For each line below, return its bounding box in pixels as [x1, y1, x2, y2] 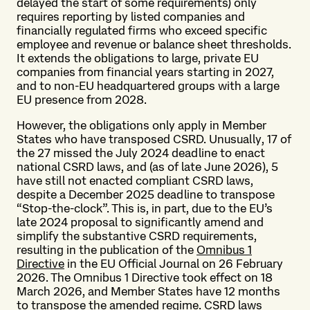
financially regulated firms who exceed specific [17, 24, 267, 37]
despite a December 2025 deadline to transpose [17, 188, 275, 201]
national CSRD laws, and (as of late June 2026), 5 [17, 160, 278, 174]
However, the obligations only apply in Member [17, 118, 266, 132]
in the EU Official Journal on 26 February [64, 257, 283, 271]
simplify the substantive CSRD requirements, [17, 229, 257, 243]
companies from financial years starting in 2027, [17, 65, 274, 79]
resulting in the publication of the [17, 243, 197, 257]
